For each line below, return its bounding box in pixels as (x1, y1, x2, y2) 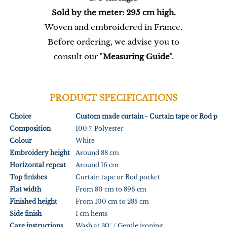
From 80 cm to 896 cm (75, 185, 146, 194)
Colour (9, 137, 32, 145)
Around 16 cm (75, 161, 119, 169)
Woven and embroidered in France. (45, 23, 182, 32)
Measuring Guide (102, 52, 170, 62)
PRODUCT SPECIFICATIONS (50, 93, 177, 103)
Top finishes (9, 173, 47, 181)
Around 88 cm (75, 149, 119, 157)
